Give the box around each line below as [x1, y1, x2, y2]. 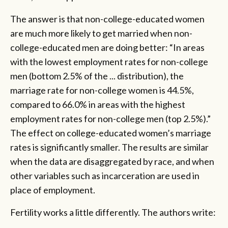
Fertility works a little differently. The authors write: [10, 206, 216, 218]
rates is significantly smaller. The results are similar [10, 141, 209, 153]
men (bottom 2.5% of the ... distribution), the [10, 70, 184, 81]
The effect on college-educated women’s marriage [10, 127, 211, 138]
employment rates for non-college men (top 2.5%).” [10, 112, 211, 124]
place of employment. [10, 184, 95, 195]
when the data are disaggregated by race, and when [10, 155, 214, 167]
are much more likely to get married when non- [10, 27, 192, 39]
